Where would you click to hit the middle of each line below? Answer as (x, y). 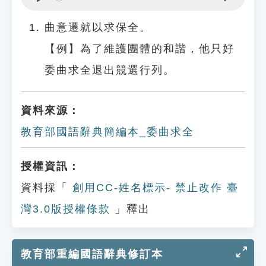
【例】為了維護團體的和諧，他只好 (140, 49)
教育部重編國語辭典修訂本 (92, 254)
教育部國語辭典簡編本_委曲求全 (107, 132)
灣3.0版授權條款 (66, 209)
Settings (244, 11)
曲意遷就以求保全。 (98, 27)
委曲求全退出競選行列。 (110, 70)
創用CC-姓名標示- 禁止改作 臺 (153, 188)
